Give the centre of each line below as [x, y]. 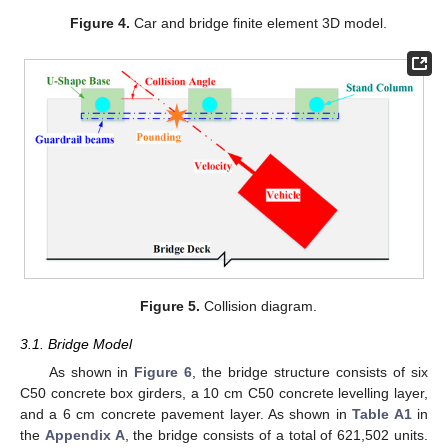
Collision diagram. [258, 306]
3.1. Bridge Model [76, 344]
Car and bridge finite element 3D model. [258, 22]
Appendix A [84, 435]
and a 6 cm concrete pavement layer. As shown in [186, 414]
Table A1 [382, 414]
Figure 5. [169, 306]
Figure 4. [99, 22]
